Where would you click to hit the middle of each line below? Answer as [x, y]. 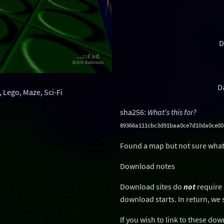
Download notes [147, 166]
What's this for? [172, 112]
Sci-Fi [53, 92]
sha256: [134, 112]
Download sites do [152, 186]
